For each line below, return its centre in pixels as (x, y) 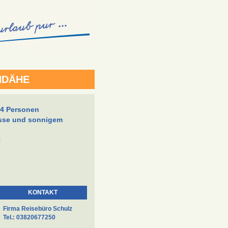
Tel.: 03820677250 (29, 217)
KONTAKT (42, 192)
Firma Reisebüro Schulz (38, 209)
